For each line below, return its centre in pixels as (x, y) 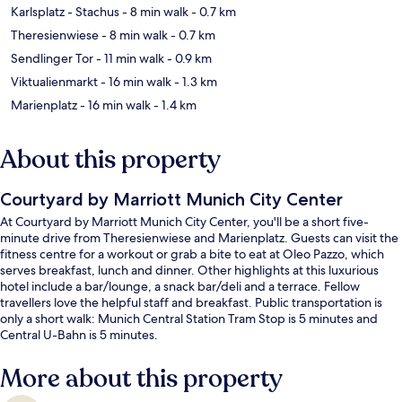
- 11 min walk (129, 59)
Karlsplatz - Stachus (65, 12)
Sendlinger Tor (52, 59)
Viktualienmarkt (54, 82)
